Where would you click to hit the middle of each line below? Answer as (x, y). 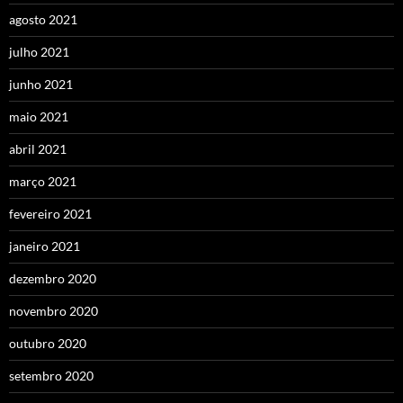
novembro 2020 (54, 311)
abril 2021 (38, 149)
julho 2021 (39, 52)
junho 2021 (41, 85)
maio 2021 (39, 117)
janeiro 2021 (45, 246)
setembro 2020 (51, 376)
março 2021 (43, 182)
